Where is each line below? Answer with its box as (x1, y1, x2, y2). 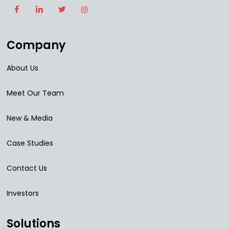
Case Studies (7, 138, 53, 149)
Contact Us (7, 163, 47, 174)
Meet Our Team (7, 88, 64, 99)
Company (7, 37, 65, 54)
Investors (7, 188, 39, 199)
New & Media (7, 113, 53, 124)
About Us (7, 63, 38, 74)
